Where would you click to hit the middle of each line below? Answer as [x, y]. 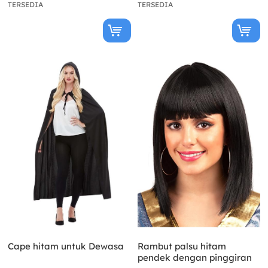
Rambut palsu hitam [182, 246]
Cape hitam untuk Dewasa [66, 246]
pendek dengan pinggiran [194, 257]
